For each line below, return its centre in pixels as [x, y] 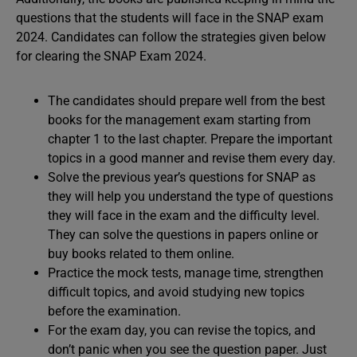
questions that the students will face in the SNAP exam [170, 18]
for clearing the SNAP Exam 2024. [111, 56]
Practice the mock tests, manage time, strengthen [186, 273]
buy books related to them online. [141, 254]
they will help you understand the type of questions [190, 196]
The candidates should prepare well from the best [186, 101]
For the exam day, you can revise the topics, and [182, 330]
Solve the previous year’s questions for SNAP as [182, 177]
